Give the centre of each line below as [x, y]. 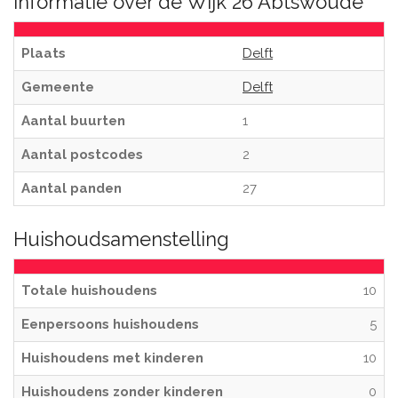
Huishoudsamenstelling [121, 239]
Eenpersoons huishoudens [110, 324]
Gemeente [58, 87]
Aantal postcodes [82, 155]
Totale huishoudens [89, 291]
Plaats [44, 53]
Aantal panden [72, 188]
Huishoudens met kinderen [112, 358]
